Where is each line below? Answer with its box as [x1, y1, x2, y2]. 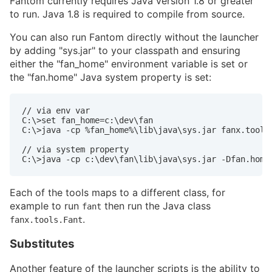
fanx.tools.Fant [10, 214, 83, 225]
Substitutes [10, 236, 75, 251]
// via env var [22, 105, 90, 115]
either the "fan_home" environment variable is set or [10, 57, 248, 70]
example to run [10, 199, 82, 212]
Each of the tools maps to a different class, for [10, 186, 225, 199]
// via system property [22, 144, 129, 154]
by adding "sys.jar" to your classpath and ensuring [10, 44, 240, 56]
